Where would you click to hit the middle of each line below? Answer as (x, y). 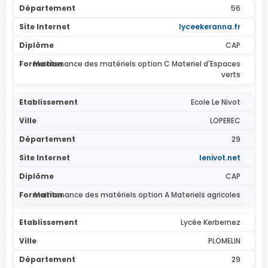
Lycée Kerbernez (210, 222)
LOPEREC (225, 121)
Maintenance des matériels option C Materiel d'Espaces (137, 64)
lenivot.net (220, 158)
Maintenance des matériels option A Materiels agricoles (137, 195)
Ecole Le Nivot (215, 102)
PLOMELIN (224, 241)
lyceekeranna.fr (209, 27)
